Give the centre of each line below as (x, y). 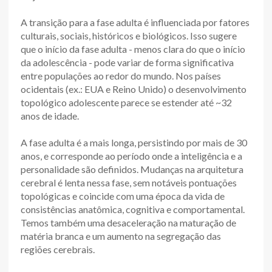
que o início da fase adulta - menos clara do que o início (133, 49)
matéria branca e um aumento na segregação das (121, 236)
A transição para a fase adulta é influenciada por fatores (135, 22)
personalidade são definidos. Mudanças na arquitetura (132, 169)
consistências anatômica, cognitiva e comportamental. (133, 209)
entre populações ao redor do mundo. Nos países (121, 76)
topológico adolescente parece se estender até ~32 (126, 102)
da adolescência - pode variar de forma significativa (127, 62)
